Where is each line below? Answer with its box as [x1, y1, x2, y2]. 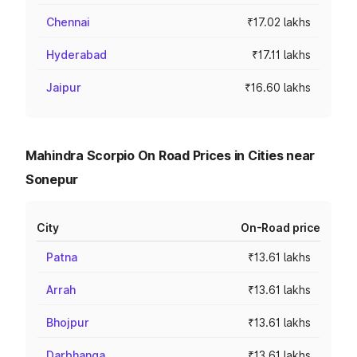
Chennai [46, 15, 90, 29]
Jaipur [46, 80, 81, 94]
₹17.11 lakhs [252, 48, 311, 61]
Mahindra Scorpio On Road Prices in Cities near [25, 147, 316, 163]
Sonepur [25, 171, 79, 187]
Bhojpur [46, 316, 89, 329]
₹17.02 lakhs [247, 15, 311, 29]
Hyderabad [46, 48, 107, 61]
